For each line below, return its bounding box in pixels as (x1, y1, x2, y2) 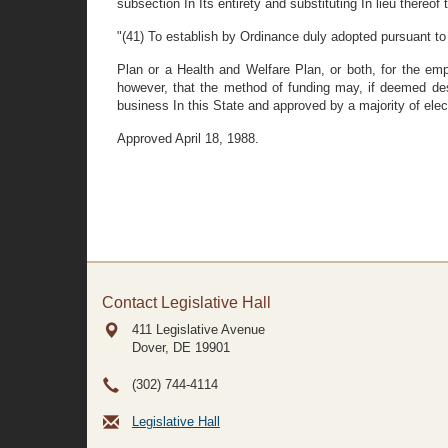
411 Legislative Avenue (132, 322, 265, 337)
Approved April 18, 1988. (117, 131, 259, 146)
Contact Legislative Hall (102, 294, 271, 311)
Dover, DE (132, 340, 191, 355)
